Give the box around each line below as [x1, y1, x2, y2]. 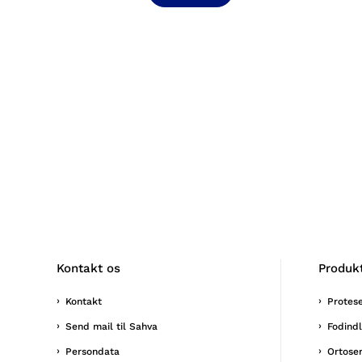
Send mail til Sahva [65, 320, 158, 332]
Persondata [65, 345, 120, 357]
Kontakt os [56, 260, 120, 276]
